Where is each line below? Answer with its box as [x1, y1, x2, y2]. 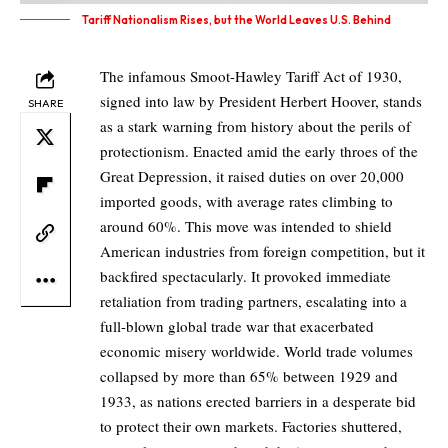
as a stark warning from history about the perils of [100, 116, 411, 137]
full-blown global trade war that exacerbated [100, 316, 374, 337]
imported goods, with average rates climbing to [100, 191, 393, 212]
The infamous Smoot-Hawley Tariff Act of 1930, [100, 66, 402, 87]
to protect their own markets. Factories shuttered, [100, 416, 402, 437]
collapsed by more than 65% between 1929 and [100, 366, 398, 387]
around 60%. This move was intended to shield [100, 216, 392, 237]
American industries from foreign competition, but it [100, 241, 425, 262]
